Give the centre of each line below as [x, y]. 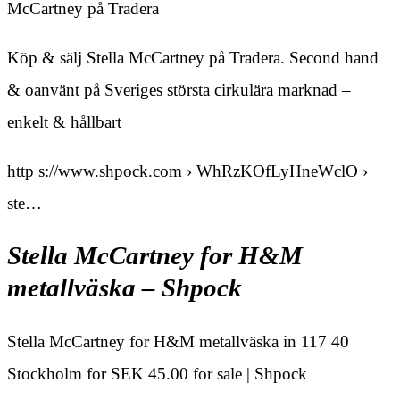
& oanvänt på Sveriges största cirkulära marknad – [179, 89]
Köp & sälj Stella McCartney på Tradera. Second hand [193, 57]
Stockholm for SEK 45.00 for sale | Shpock [157, 373]
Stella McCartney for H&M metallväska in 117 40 [178, 341]
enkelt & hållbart [64, 121]
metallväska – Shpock [125, 288]
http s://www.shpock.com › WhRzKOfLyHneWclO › [187, 171]
